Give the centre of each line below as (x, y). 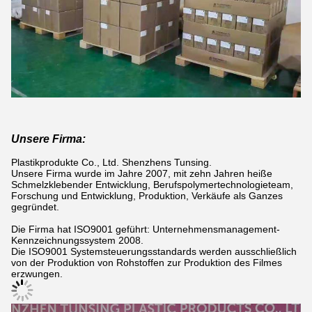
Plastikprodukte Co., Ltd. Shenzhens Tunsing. (111, 162)
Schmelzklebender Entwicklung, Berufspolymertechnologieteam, (152, 184)
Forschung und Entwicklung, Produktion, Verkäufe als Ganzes (147, 195)
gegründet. (35, 206)
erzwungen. (37, 273)
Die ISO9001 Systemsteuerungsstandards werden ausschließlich (154, 251)
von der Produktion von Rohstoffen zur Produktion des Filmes (147, 262)
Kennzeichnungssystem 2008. (77, 240)
